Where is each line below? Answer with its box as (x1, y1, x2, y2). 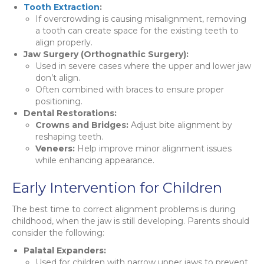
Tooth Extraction (24, 1, 100, 12)
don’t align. (35, 72, 80, 83)
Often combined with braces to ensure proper (35, 84, 224, 95)
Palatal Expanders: (24, 245, 106, 256)
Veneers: (35, 143, 75, 154)
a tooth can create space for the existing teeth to (35, 25, 239, 36)
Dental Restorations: (24, 107, 117, 118)
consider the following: (12, 227, 104, 238)
